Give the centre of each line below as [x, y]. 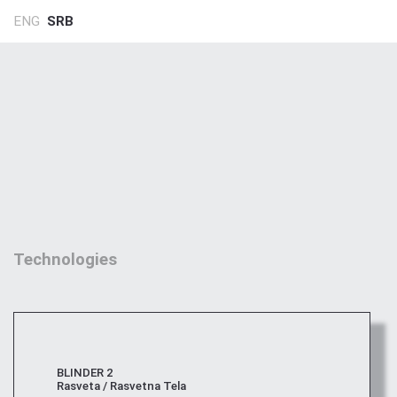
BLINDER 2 [85, 373]
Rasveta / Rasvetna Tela [121, 386]
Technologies [65, 260]
